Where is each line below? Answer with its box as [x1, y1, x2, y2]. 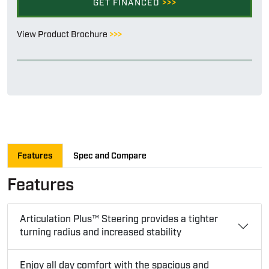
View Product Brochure [17, 29, 109, 41]
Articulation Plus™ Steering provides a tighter [20, 213, 218, 226]
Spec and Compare [73, 150, 147, 162]
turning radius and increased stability [20, 226, 181, 239]
